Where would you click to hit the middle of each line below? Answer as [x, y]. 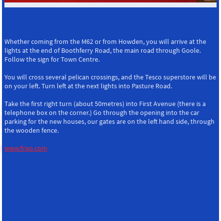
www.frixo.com [26, 148]
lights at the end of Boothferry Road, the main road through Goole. [102, 50]
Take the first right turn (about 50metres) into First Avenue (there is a [105, 104]
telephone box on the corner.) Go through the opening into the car [102, 112]
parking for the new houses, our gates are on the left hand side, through [109, 121]
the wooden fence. [32, 130]
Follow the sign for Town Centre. [52, 59]
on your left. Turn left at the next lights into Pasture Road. [88, 86]
